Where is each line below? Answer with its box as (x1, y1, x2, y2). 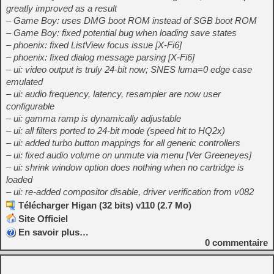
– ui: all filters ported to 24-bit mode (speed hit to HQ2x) (6, 125, 225, 136)
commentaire (210, 237, 268, 248)
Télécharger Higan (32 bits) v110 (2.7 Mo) (18, 200, 191, 210)
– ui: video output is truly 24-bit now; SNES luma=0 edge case (6, 64, 252, 75)
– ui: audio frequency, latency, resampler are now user (6, 89, 221, 99)
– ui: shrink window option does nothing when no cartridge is (6, 162, 244, 172)
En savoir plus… (18, 227, 89, 237)
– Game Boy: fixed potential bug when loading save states (6, 28, 237, 38)
